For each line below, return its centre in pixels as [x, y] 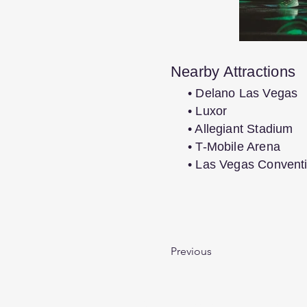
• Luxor [208, 111]
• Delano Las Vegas [243, 93]
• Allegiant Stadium [241, 129]
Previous [191, 251]
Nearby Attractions [233, 72]
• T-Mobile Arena [234, 147]
